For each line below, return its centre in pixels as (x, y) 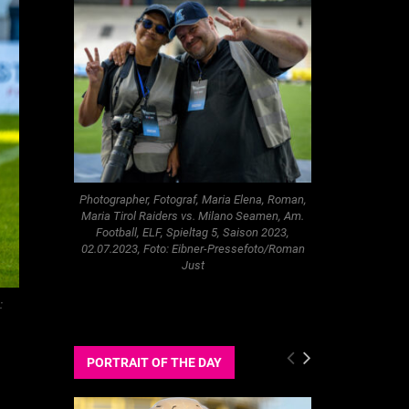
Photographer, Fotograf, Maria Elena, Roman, (193, 199)
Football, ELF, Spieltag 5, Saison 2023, (193, 232)
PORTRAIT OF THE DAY (154, 363)
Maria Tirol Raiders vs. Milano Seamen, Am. (193, 215)
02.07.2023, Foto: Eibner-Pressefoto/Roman (193, 248)
